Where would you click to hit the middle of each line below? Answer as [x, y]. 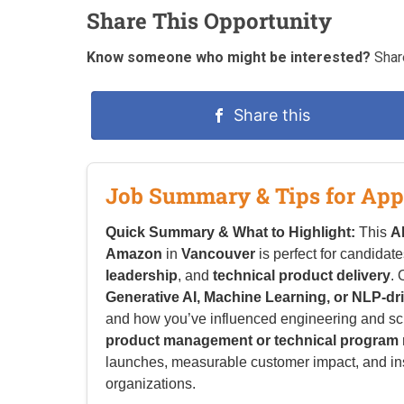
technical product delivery [302, 276]
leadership [142, 276]
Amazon [134, 254]
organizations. [151, 384]
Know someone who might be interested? [229, 58]
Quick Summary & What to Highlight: [230, 233]
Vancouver [218, 254]
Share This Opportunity [209, 21]
